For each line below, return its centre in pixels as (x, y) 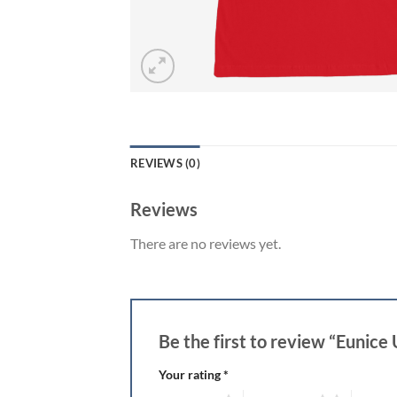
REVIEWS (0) (165, 163)
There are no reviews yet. (206, 243)
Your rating (191, 375)
